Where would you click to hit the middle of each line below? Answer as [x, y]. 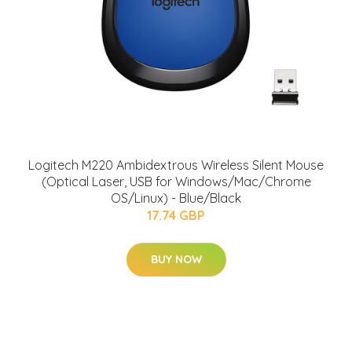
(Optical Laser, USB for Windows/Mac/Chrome [176, 182]
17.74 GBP [176, 216]
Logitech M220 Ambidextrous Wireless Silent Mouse [176, 165]
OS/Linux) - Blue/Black [176, 198]
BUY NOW [176, 260]
